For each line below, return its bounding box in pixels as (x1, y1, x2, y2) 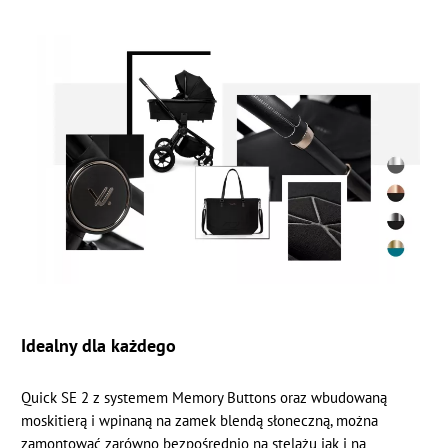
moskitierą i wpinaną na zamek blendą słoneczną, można (21, 410, 379, 430)
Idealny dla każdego (21, 332, 177, 357)
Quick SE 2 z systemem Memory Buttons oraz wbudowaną (21, 387, 388, 407)
